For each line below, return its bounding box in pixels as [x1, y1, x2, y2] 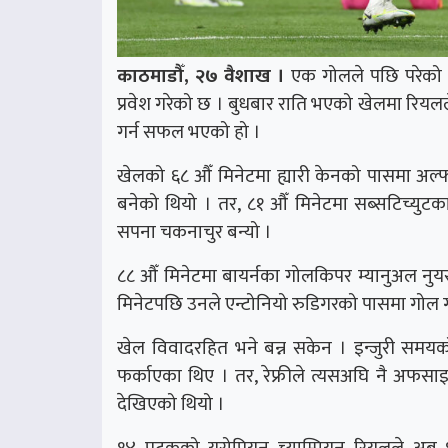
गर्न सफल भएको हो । [117, 115, 261, 148]
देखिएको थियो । [117, 387, 225, 420]
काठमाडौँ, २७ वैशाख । [117, 59, 285, 92]
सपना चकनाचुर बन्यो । [117, 215, 272, 248]
